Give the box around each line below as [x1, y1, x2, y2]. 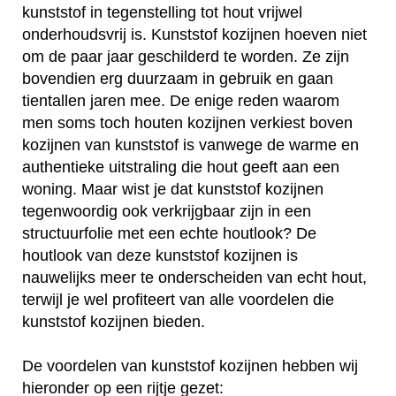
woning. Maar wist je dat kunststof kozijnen [22, 180, 324, 199]
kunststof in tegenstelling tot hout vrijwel [22, 4, 302, 22]
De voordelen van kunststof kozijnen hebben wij [22, 357, 358, 376]
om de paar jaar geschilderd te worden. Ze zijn [22, 48, 349, 66]
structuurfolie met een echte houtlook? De [22, 225, 316, 243]
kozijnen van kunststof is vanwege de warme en [22, 136, 359, 155]
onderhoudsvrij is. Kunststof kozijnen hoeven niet [22, 26, 367, 44]
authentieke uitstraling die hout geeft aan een [22, 158, 339, 177]
